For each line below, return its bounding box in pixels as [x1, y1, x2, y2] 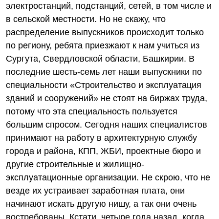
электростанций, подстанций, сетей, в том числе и [6, 1, 212, 11]
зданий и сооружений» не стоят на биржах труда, [6, 93, 207, 103]
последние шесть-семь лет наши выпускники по [6, 67, 202, 77]
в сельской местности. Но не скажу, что [6, 14, 166, 24]
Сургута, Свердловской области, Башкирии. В [6, 54, 195, 64]
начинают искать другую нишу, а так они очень [6, 199, 197, 209]
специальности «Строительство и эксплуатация [6, 80, 201, 90]
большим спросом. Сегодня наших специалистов [6, 120, 207, 130]
